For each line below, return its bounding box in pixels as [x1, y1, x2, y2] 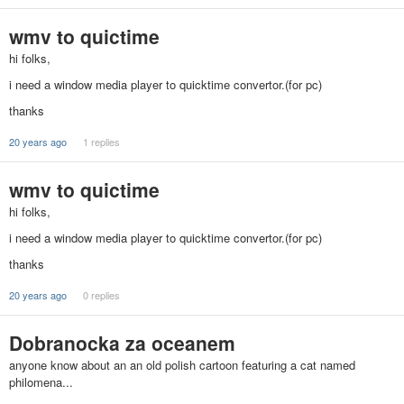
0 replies [82, 288, 120, 303]
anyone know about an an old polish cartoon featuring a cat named [9, 356, 355, 373]
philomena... [9, 373, 73, 390]
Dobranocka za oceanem [9, 329, 235, 356]
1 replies [82, 134, 120, 150]
